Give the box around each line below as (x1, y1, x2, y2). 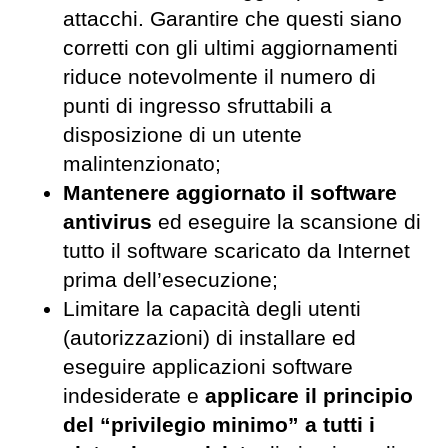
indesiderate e (63, 383, 205, 408)
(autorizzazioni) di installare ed (63, 325, 356, 350)
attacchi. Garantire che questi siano (63, 6, 402, 31)
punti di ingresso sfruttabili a (63, 93, 332, 118)
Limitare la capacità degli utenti (63, 296, 361, 321)
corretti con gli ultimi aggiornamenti (63, 35, 398, 60)
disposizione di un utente (63, 122, 302, 147)
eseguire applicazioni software (63, 354, 353, 379)
